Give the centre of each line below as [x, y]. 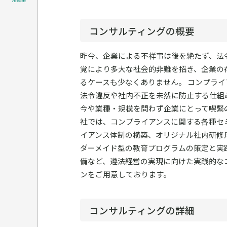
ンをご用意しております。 [125, 174]
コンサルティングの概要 [142, 30]
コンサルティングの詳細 [142, 210]
